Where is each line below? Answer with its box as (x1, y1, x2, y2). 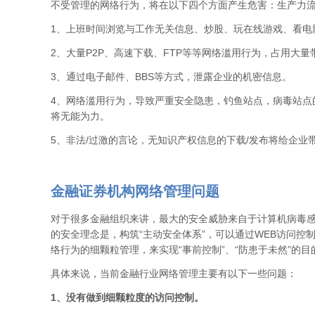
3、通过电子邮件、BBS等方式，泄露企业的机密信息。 (51, 71, 292, 82)
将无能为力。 (51, 110, 110, 122)
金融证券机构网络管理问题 (51, 184, 219, 199)
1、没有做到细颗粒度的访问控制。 (51, 292, 204, 303)
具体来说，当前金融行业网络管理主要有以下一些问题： (51, 268, 297, 279)
